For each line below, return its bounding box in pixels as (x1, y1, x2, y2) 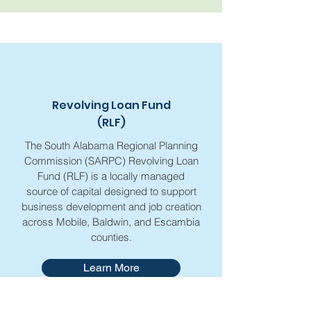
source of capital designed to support (26, 185, 196, 198)
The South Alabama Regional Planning (24, 139, 198, 152)
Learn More (83, 261, 140, 274)
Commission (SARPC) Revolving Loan (24, 154, 199, 167)
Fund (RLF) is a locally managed (37, 169, 185, 183)
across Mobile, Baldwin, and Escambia (22, 215, 200, 228)
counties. (90, 230, 132, 244)
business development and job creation (21, 200, 201, 213)
